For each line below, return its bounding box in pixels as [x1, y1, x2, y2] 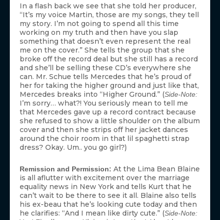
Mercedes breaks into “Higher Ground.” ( [20, 89, 165, 99]
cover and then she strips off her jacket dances [20, 125, 188, 134]
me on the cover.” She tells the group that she [20, 45, 185, 55]
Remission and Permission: [20, 165, 111, 173]
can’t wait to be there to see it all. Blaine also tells [20, 191, 196, 200]
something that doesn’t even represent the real [20, 36, 191, 46]
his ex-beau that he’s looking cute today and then [20, 199, 197, 209]
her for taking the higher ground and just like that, [20, 81, 199, 90]
